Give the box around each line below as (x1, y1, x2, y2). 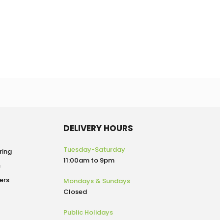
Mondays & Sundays (63, 176, 130, 186)
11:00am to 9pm (63, 156, 114, 165)
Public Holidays (63, 208, 114, 217)
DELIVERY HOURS (63, 122, 134, 134)
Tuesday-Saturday (63, 145, 125, 154)
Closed (63, 187, 88, 196)
